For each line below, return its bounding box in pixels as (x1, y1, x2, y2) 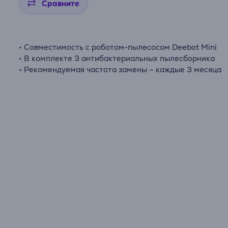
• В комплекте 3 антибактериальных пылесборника (19, 53, 215, 63)
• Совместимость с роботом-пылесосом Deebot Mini (19, 42, 217, 52)
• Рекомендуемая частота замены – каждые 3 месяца (19, 65, 222, 74)
